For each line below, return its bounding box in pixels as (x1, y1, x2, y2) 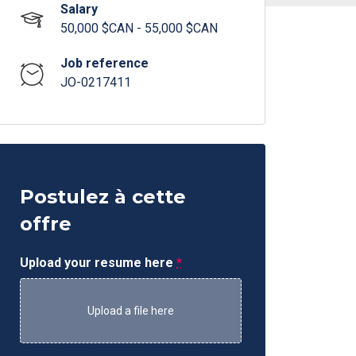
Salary (60, 2, 99, 17)
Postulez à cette (20, 185, 187, 208)
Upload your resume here (20, 255, 177, 270)
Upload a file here (87, 304, 175, 317)
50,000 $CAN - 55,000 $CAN (60, 21, 219, 36)
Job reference (60, 56, 149, 71)
